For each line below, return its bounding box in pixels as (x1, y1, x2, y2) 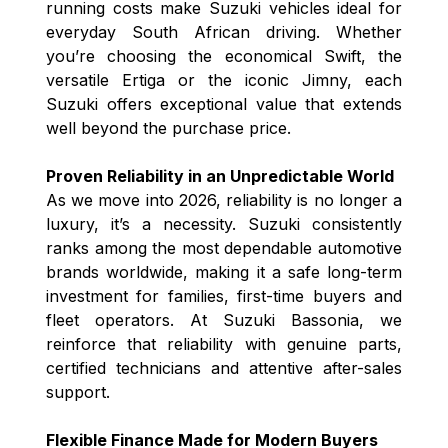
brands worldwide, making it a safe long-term (46, 261, 402, 282)
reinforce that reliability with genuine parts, (46, 333, 402, 354)
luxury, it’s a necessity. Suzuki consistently (46, 213, 402, 234)
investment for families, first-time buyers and (46, 285, 402, 306)
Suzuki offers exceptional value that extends (46, 93, 402, 114)
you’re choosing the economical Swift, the (46, 45, 402, 66)
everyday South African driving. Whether (46, 21, 402, 42)
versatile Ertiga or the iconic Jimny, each (46, 69, 402, 90)
